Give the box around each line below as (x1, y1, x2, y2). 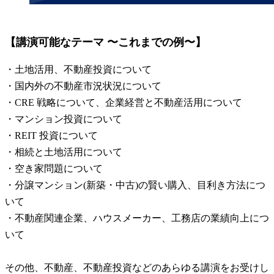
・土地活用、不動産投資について (5, 64, 152, 75)
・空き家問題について (5, 163, 103, 174)
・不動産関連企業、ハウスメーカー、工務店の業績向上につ (5, 212, 269, 223)
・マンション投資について (5, 113, 122, 124)
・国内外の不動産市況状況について (5, 80, 161, 91)
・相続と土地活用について (5, 146, 122, 157)
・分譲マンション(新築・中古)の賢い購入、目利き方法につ (5, 179, 265, 190)
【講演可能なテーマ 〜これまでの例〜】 (5, 35, 206, 48)
